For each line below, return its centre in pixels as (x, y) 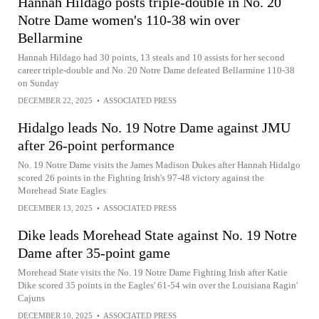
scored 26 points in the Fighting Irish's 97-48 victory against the (141, 178)
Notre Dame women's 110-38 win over (129, 20)
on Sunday (38, 83)
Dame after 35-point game (94, 253)
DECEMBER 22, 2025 (55, 100)
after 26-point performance (96, 145)
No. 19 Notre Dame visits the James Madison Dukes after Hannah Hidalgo (159, 165)
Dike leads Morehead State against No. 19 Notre (157, 235)
